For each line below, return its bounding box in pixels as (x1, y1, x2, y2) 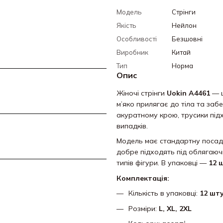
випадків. (116, 121, 148, 130)
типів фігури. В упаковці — (116, 158, 209, 168)
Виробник (116, 48, 148, 56)
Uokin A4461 (167, 89, 210, 98)
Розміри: (128, 204, 159, 213)
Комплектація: (116, 173, 169, 183)
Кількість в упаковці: (128, 189, 200, 198)
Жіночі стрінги (116, 89, 167, 98)
